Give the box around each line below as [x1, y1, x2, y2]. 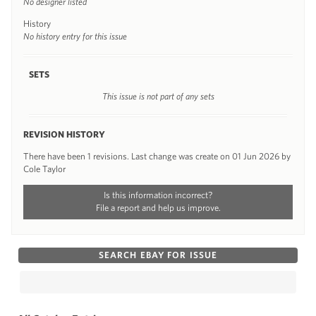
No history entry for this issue [23, 30, 127, 42]
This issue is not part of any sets [102, 90, 214, 102]
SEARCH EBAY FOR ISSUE [98, 249, 218, 260]
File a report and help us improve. [95, 202, 221, 213]
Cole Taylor [23, 163, 66, 174]
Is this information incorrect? [104, 190, 212, 200]
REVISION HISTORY [23, 128, 105, 140]
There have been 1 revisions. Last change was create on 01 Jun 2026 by [23, 150, 291, 162]
